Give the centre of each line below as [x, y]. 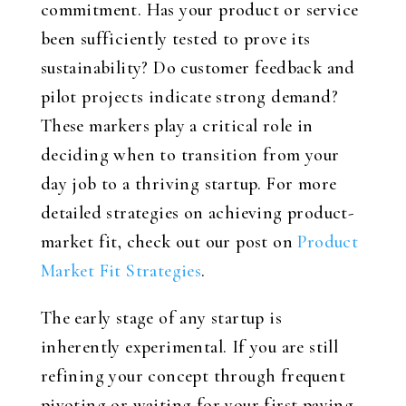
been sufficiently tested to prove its [175, 39]
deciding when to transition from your [190, 155]
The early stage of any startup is [161, 318]
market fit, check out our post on [169, 242]
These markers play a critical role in [177, 126]
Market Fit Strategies [121, 271]
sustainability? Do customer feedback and [198, 68]
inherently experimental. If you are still [189, 347]
